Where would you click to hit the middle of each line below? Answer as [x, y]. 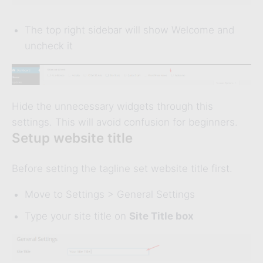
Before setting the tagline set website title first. [122, 168]
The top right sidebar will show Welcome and [129, 30]
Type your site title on [77, 216]
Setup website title [72, 137]
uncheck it [49, 45]
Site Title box [161, 216]
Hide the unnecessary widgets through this [112, 106]
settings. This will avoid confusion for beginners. [125, 122]
